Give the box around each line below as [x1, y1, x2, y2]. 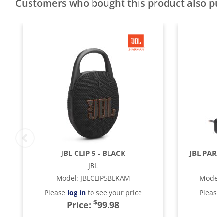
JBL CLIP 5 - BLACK [61, 148, 125, 158]
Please [44, 188, 67, 197]
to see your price [85, 188, 142, 197]
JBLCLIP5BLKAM [80, 173, 130, 183]
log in [67, 188, 86, 197]
